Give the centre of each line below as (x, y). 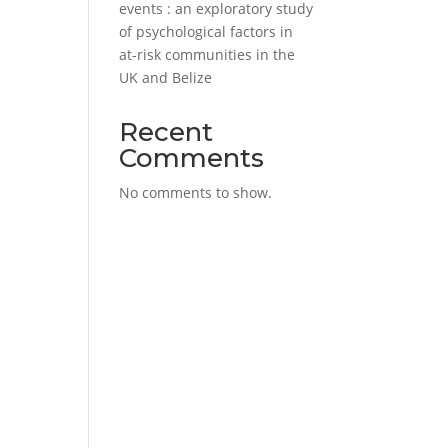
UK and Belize (166, 77)
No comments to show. (196, 192)
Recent (166, 132)
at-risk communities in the (207, 54)
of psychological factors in (206, 31)
